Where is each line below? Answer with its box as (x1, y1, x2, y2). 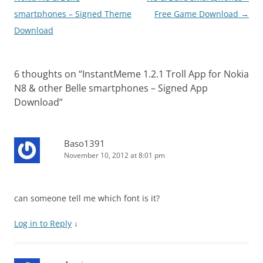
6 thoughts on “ (14, 68, 82, 81)
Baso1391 (64, 137, 105, 150)
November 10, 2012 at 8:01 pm (64, 150, 165, 161)
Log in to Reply (14, 218, 72, 230)
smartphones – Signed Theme (14, 8, 131, 20)
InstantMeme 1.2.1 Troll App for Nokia (82, 68, 249, 81)
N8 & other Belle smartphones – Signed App (14, 82, 208, 95)
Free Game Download (154, 8, 241, 20)
